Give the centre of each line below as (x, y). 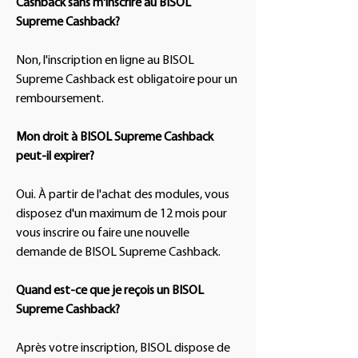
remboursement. (60, 99)
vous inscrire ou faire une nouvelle (103, 233)
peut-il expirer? (55, 157)
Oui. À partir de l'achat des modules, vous (123, 195)
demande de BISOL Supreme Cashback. (118, 253)
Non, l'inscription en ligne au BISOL (105, 61)
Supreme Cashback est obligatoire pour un (127, 80)
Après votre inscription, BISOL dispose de (123, 348)
